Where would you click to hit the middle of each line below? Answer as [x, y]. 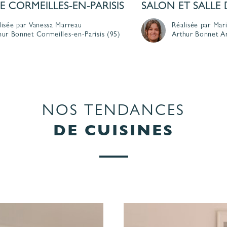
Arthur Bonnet [195, 35]
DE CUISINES [113, 133]
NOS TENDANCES [113, 112]
